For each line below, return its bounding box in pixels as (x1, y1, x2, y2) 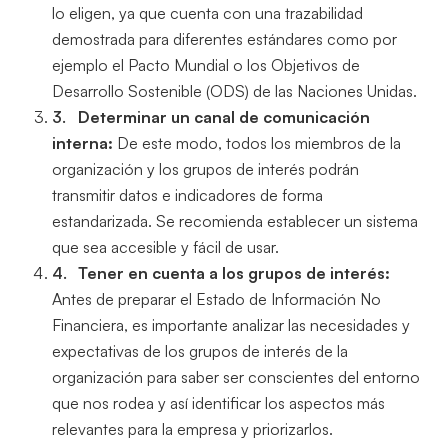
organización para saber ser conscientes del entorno (52, 367, 421, 388)
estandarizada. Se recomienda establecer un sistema (52, 211, 419, 232)
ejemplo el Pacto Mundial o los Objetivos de (52, 55, 361, 76)
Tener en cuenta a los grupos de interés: (78, 263, 390, 284)
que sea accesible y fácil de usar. (52, 237, 280, 258)
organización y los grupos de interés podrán (52, 159, 360, 180)
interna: (52, 133, 118, 154)
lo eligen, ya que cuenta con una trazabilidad (52, 3, 364, 24)
